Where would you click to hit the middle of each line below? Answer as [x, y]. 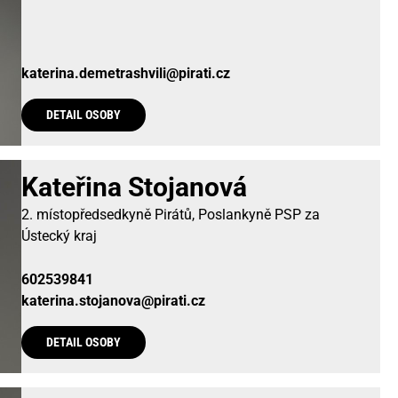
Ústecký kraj [59, 236]
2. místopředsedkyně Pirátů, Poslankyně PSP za [171, 215]
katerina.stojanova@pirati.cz [113, 300]
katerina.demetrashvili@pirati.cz [126, 73]
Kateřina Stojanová [134, 187]
